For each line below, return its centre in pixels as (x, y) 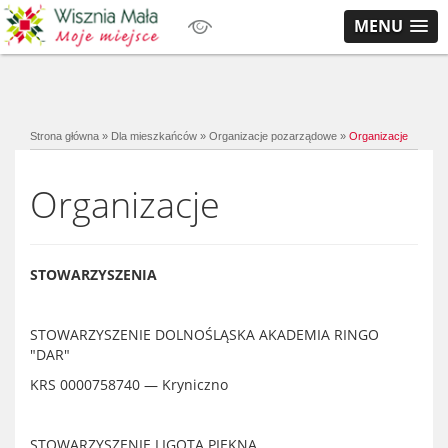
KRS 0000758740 (87, 384)
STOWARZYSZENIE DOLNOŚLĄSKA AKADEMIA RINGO (204, 334)
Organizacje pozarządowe (273, 136)
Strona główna (64, 136)
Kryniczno (193, 384)
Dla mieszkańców (154, 136)
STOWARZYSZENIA (93, 274)
